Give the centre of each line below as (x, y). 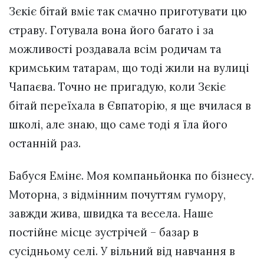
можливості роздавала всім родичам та (115, 49)
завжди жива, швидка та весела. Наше (111, 213)
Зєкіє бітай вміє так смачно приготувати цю (128, 11)
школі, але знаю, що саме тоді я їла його (118, 125)
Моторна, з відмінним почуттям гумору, (117, 194)
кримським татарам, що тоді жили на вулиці (129, 68)
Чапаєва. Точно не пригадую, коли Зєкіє (117, 87)
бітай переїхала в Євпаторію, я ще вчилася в (130, 106)
